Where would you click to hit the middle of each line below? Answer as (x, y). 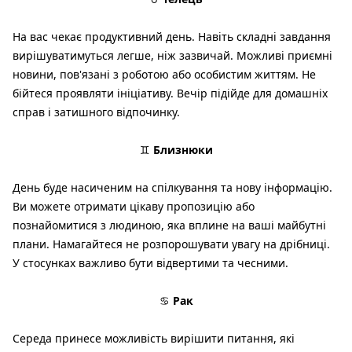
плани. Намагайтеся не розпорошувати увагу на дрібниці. (171, 244)
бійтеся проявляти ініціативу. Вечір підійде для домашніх (170, 93)
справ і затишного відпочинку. (96, 112)
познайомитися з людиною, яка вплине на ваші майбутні (169, 225)
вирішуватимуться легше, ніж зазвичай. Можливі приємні (172, 56)
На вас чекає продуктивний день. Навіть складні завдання (172, 37)
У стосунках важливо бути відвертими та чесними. (150, 263)
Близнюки (183, 150)
